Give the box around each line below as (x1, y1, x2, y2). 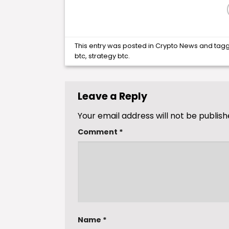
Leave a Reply (78, 89, 149, 104)
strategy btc (88, 51, 129, 60)
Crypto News (155, 41, 198, 50)
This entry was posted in (75, 41, 156, 50)
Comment (78, 126, 119, 137)
